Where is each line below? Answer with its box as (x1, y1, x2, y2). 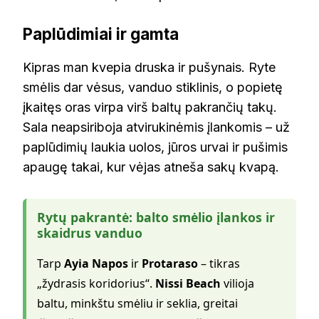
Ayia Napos (64, 255, 128, 271)
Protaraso (142, 255, 198, 271)
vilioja (221, 275, 254, 291)
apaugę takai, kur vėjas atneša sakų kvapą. (23, 159, 279, 174)
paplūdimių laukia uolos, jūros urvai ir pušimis (23, 139, 288, 155)
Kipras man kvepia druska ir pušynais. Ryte (23, 59, 276, 75)
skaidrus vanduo (37, 224, 142, 241)
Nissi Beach (155, 275, 221, 291)
